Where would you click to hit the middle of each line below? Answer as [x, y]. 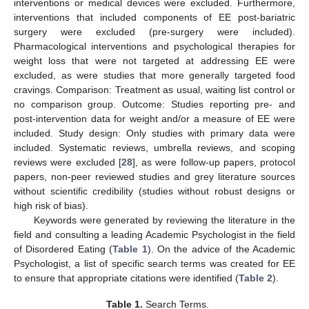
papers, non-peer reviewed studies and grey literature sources [154, 177]
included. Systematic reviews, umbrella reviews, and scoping [154, 148]
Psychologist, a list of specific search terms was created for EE [154, 264]
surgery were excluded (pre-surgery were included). [154, 32]
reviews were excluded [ [68, 162]
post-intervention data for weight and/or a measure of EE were [154, 119]
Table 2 [256, 278]
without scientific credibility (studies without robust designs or [154, 191]
